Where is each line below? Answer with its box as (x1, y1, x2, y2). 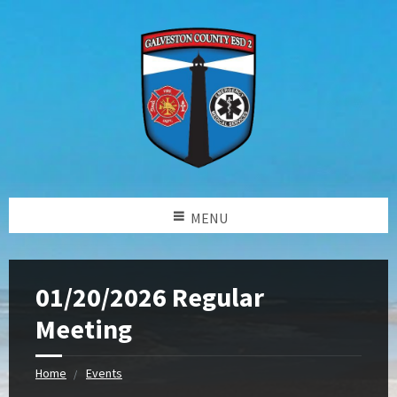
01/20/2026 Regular (35, 280, 264, 314)
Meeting (35, 312, 132, 346)
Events (86, 365, 122, 381)
